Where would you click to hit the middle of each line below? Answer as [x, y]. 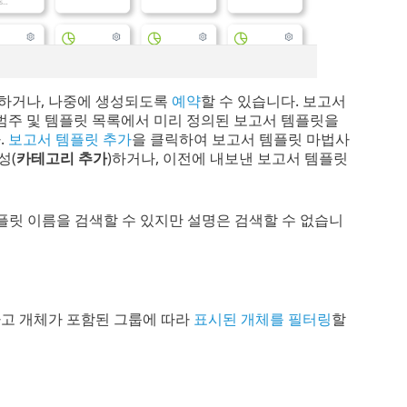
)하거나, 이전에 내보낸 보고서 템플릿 [227, 158]
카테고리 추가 [61, 158]
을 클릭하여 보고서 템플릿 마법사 [240, 139]
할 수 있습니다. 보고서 [273, 100]
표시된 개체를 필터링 [262, 318]
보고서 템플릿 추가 [69, 139]
